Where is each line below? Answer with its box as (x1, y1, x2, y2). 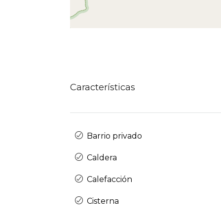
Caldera (87, 153, 117, 163)
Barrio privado (87, 131, 142, 141)
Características (70, 82, 135, 93)
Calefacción (87, 175, 132, 184)
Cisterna (87, 196, 119, 206)
